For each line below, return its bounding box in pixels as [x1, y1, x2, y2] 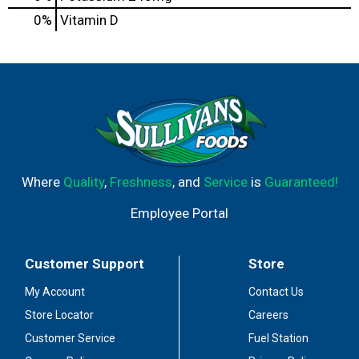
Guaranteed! [264, 173, 338, 190]
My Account [25, 285, 86, 298]
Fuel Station [248, 332, 309, 345]
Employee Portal [131, 204, 228, 221]
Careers [248, 309, 288, 321]
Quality [63, 173, 104, 190]
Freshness [109, 173, 172, 190]
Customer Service [25, 332, 116, 345]
